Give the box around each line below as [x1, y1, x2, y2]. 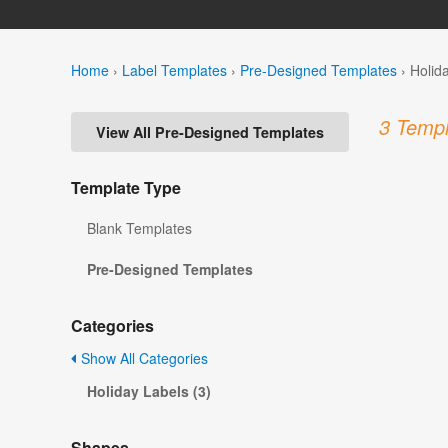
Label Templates [122, 59, 227, 80]
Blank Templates [87, 218, 192, 239]
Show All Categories [77, 348, 208, 369]
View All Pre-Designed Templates [96, 122, 324, 143]
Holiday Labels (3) [87, 381, 211, 402]
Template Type [71, 176, 181, 200]
